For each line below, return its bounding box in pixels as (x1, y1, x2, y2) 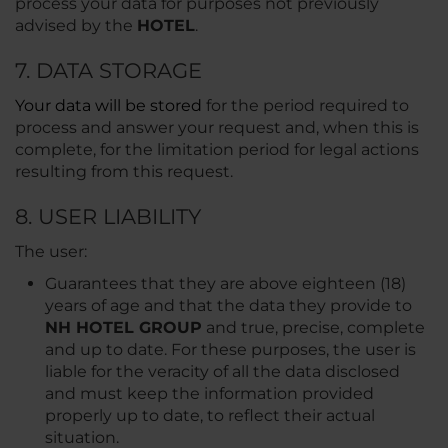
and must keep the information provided (45, 384, 374, 403)
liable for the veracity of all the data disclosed (45, 362, 400, 381)
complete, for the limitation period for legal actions (15, 140, 419, 159)
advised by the (15, 16, 137, 35)
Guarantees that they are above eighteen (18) (45, 274, 406, 293)
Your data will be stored (15, 96, 202, 115)
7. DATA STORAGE (15, 58, 202, 83)
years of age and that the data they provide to (45, 296, 412, 315)
